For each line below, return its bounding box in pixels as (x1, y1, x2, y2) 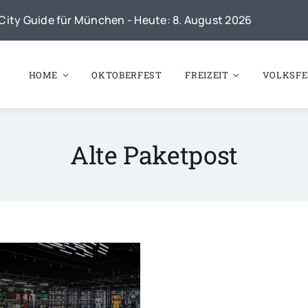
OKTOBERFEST (91, 68, 162, 81)
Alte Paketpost (70, 138, 238, 172)
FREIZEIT (185, 68, 229, 81)
